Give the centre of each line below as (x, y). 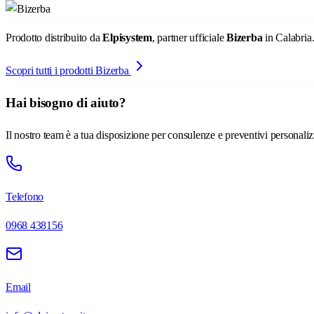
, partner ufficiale (189, 38)
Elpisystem (127, 38)
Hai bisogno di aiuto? (66, 103)
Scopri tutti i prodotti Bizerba (69, 71)
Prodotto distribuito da (54, 38)
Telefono (25, 196)
